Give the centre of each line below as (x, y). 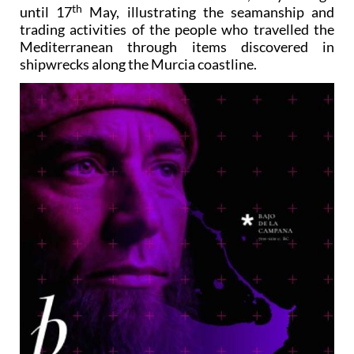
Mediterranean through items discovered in (177, 47)
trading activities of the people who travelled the (177, 30)
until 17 (46, 12)
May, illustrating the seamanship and (209, 12)
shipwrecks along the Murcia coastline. (138, 64)
